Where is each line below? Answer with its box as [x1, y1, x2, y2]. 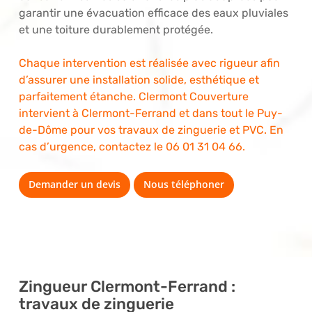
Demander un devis [28, 177, 120, 191]
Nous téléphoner [143, 177, 224, 191]
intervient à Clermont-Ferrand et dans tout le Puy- [18, 106, 283, 120]
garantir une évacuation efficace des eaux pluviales [18, 6, 288, 19]
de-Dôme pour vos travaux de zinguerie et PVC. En [18, 123, 283, 136]
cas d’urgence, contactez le [18, 139, 166, 153]
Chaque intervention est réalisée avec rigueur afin [18, 56, 280, 70]
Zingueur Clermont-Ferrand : [18, 276, 235, 296]
